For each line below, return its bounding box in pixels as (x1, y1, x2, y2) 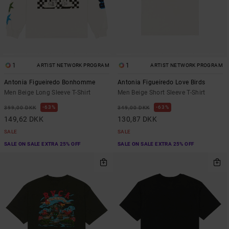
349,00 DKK (118, 105, 150, 111)
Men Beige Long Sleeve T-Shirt (4, 89, 91, 97)
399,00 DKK (4, 105, 36, 111)
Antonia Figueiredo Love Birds (118, 79, 205, 86)
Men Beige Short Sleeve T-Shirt (118, 89, 205, 97)
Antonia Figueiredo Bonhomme (4, 79, 96, 86)
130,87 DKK (118, 115, 157, 124)
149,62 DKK (4, 115, 44, 124)
